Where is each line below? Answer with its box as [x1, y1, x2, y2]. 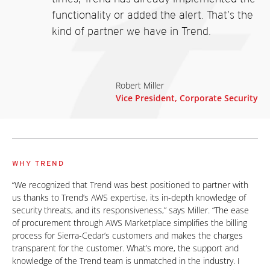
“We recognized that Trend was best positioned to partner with [12, 179, 248, 190]
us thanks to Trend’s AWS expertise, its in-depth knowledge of [12, 192, 246, 203]
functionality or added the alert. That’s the [52, 8, 253, 22]
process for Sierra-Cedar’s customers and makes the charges [12, 230, 243, 241]
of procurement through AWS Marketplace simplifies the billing [12, 217, 247, 228]
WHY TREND [12, 159, 64, 168]
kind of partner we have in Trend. [52, 24, 211, 38]
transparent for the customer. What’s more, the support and [12, 242, 239, 254]
